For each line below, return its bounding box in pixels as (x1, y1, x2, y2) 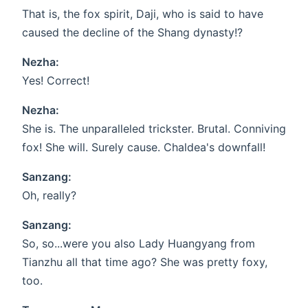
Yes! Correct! (22, 74, 89, 88)
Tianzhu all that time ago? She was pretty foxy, (22, 255, 267, 269)
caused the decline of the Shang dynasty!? (22, 25, 243, 40)
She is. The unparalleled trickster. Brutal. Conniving (22, 122, 286, 136)
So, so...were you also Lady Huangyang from (22, 236, 255, 251)
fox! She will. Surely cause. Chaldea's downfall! (22, 140, 265, 155)
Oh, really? (22, 188, 76, 203)
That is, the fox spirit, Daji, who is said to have (22, 7, 263, 21)
